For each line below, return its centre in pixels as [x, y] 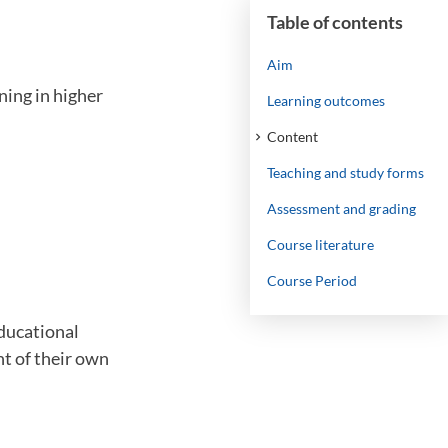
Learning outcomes [326, 100]
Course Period [312, 280]
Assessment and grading [341, 208]
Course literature [320, 244]
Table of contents [335, 22]
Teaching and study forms [345, 172]
